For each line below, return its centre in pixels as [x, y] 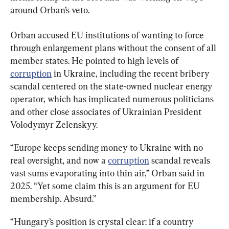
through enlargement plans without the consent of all [114, 48]
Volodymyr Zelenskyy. [54, 124]
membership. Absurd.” [53, 198]
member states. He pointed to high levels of [95, 60]
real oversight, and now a [59, 160]
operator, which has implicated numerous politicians [113, 99]
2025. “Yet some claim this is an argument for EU [106, 186]
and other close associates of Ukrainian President [107, 111]
